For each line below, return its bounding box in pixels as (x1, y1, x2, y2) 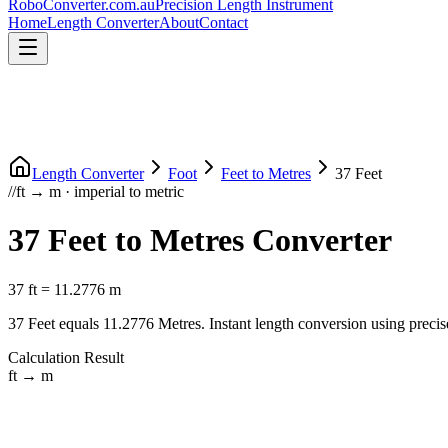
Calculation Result (8, 348, 124, 366)
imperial (74, 183, 125, 200)
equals (55, 314, 103, 332)
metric (145, 183, 184, 200)
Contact (199, 14, 248, 31)
